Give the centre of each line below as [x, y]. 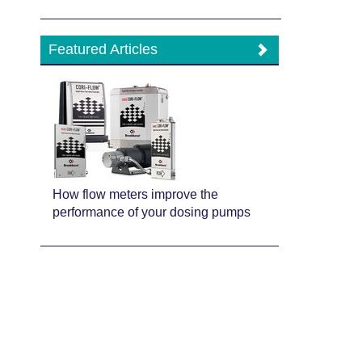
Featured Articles [103, 49]
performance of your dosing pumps [152, 212]
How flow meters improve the [136, 194]
